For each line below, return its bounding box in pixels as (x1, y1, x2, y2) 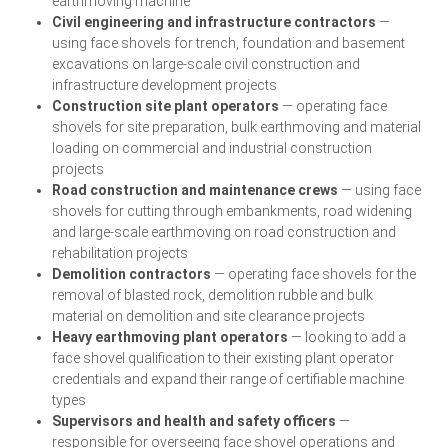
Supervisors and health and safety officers (52, 413, 337, 430)
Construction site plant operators (52, 98, 280, 115)
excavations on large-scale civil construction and (52, 56, 361, 73)
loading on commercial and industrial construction (52, 140, 373, 157)
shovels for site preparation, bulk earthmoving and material (52, 119, 422, 136)
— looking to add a (288, 329, 407, 346)
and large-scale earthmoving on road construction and (52, 224, 397, 241)
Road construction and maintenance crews (52, 182, 339, 199)
